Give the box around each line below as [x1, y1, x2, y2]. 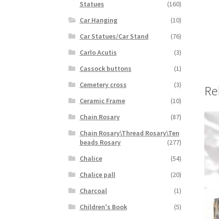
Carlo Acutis [79, 47, 117, 57]
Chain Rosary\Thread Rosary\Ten [79, 128, 179, 137]
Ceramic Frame [79, 96, 125, 105]
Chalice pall [79, 170, 115, 179]
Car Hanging [79, 15, 117, 24]
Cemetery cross [79, 80, 127, 89]
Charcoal [79, 186, 107, 195]
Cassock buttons [79, 64, 131, 73]
